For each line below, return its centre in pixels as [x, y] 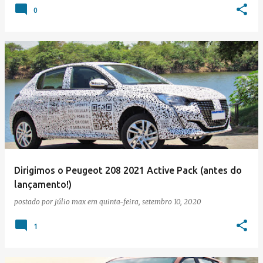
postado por [34, 202]
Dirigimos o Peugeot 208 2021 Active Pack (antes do [128, 170]
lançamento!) [43, 184]
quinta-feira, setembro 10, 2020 [150, 202]
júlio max [70, 202]
